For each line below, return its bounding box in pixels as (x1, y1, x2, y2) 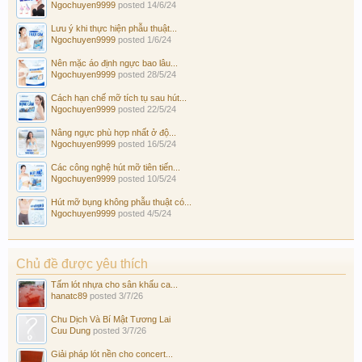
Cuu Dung (51, 325, 90, 335)
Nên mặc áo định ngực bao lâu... (51, 57, 178, 68)
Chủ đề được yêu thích (16, 256, 148, 271)
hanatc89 (51, 290, 87, 301)
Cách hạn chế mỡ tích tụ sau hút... (51, 92, 187, 103)
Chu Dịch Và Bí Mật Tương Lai (51, 314, 170, 324)
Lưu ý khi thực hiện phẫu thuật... (51, 23, 177, 33)
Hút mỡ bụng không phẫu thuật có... (51, 196, 192, 207)
